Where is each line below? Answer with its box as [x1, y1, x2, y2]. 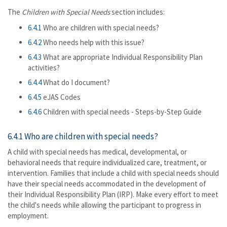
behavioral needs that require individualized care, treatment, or [8, 158, 207, 167]
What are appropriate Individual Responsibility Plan [42, 52, 203, 62]
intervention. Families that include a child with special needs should [8, 168, 219, 178]
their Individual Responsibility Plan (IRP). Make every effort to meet [8, 190, 218, 199]
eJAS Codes [42, 92, 81, 102]
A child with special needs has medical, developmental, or [8, 147, 187, 157]
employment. [8, 211, 49, 220]
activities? [28, 63, 60, 72]
